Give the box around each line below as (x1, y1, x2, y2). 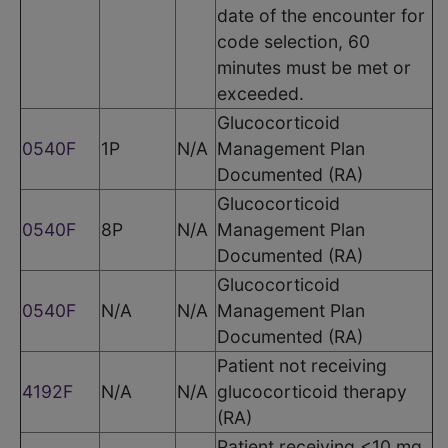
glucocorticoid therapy (217, 380, 407, 402)
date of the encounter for (217, 4, 425, 26)
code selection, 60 (217, 30, 370, 52)
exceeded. (217, 82, 304, 104)
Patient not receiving (217, 354, 387, 376)
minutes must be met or (217, 56, 411, 78)
